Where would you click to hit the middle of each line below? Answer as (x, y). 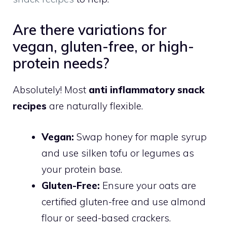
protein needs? (61, 63)
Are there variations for (90, 30)
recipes (30, 106)
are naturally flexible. (95, 106)
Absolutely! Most (51, 90)
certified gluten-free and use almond (124, 201)
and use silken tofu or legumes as (118, 153)
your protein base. (82, 169)
